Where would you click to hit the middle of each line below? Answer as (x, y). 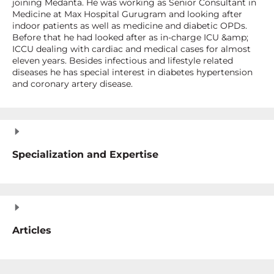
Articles (32, 231)
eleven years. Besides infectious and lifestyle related (123, 61)
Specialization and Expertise (85, 155)
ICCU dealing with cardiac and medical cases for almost (131, 49)
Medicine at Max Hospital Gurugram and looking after (127, 14)
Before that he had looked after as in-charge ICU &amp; (130, 38)
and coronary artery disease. (72, 84)
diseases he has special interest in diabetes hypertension (132, 72)
